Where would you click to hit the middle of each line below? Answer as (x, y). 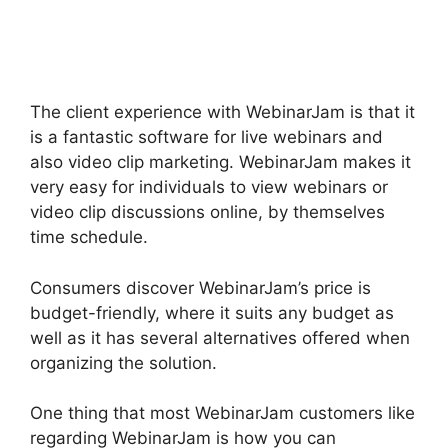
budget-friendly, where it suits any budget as (212, 312)
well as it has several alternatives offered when (220, 337)
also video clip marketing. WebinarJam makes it (220, 162)
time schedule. (89, 237)
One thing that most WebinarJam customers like (222, 413)
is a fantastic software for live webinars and (206, 137)
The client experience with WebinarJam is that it (222, 112)
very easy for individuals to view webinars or (209, 187)
